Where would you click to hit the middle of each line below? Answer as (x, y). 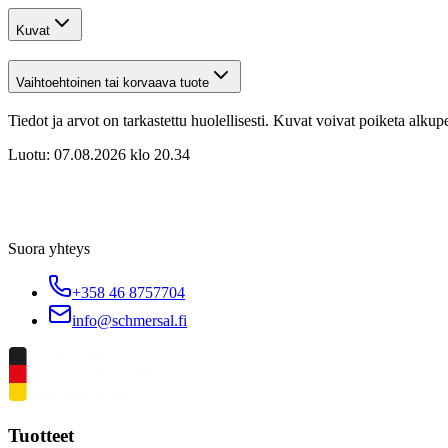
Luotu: (29, 154)
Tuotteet (41, 435)
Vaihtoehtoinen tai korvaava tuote (112, 83)
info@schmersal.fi (129, 320)
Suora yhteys (49, 248)
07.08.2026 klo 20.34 (122, 154)
